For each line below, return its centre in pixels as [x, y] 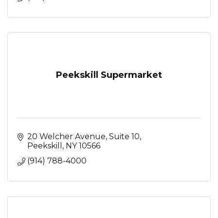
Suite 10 [124, 136]
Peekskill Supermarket [109, 75]
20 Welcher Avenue [66, 136]
